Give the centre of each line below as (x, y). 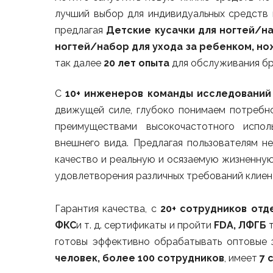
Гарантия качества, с (108, 209)
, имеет (242, 258)
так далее (79, 63)
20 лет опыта (136, 63)
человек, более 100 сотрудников (140, 258)
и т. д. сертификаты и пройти (145, 225)
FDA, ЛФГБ (240, 225)
